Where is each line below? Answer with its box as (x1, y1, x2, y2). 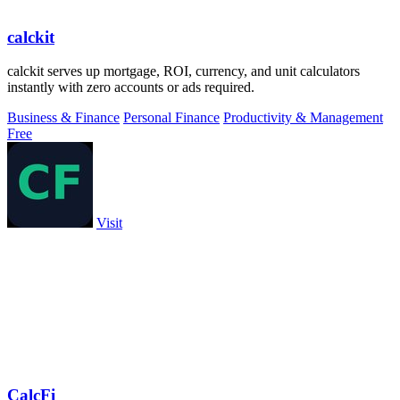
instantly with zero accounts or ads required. (7, 79, 254, 96)
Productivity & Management (223, 110, 383, 126)
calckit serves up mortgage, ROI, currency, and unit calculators (7, 63, 360, 79)
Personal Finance (123, 110, 220, 126)
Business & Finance (7, 110, 120, 126)
